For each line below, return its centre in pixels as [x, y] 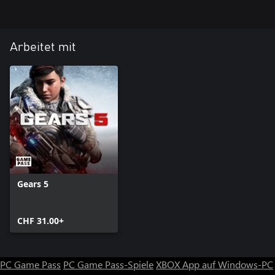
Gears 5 [33, 184]
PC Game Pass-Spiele [108, 264]
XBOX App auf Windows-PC [215, 264]
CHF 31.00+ [41, 220]
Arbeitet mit [43, 47]
